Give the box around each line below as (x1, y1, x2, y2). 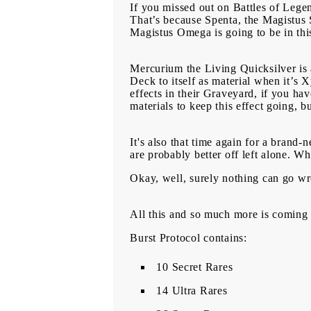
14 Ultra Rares (156, 285, 231, 297)
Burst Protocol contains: (130, 232, 251, 244)
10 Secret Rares (156, 261, 236, 274)
